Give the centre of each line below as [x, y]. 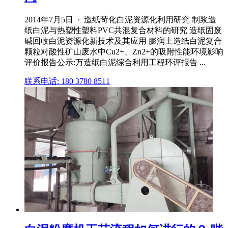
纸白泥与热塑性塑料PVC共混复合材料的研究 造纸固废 [123, 30]
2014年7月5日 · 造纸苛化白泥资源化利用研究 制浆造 [120, 19]
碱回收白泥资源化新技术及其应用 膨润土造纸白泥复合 [123, 41]
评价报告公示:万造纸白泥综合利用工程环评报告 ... [115, 62]
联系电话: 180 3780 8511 [67, 81]
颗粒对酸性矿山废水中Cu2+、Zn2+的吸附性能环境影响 [124, 51]
